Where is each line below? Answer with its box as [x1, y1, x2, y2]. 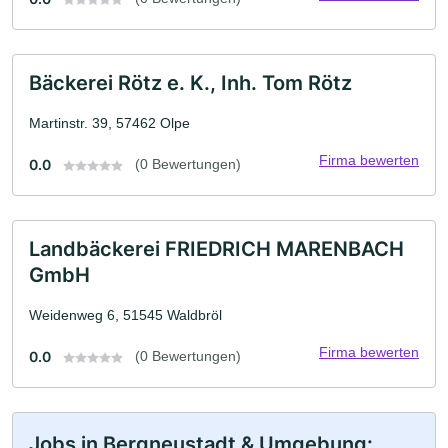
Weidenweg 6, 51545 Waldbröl [29, 307, 222, 323]
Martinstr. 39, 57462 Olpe [29, 115, 190, 131]
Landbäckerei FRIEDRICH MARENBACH [29, 237, 404, 261]
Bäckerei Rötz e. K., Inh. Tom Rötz [29, 71, 352, 95]
